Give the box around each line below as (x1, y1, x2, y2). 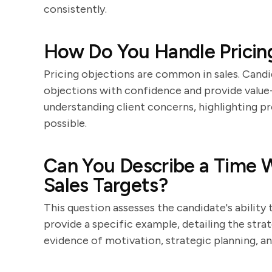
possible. (44, 117, 87, 130)
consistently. (44, 2, 107, 16)
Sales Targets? (44, 174, 168, 197)
